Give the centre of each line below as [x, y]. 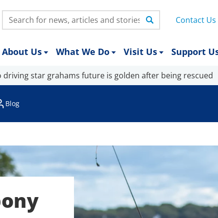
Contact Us [196, 20]
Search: [16, 16]
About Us [22, 52]
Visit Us [140, 52]
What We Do [83, 52]
